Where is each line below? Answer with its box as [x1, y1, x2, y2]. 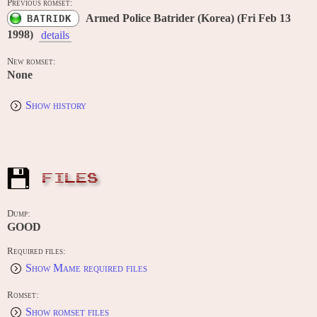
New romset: [7, 57, 56, 67]
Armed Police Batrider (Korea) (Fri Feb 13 [86, 12, 291, 25]
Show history [25, 99, 86, 112]
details [41, 29, 69, 42]
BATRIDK [27, 13, 71, 25]
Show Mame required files [25, 262, 147, 275]
